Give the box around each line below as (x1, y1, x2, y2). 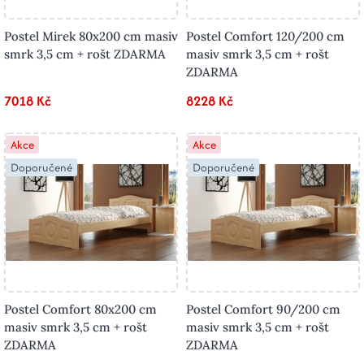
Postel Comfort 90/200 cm (186, 301, 340, 317)
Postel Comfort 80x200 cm (4, 301, 157, 317)
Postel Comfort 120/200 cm (186, 28, 344, 45)
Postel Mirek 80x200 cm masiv (4, 28, 178, 45)
